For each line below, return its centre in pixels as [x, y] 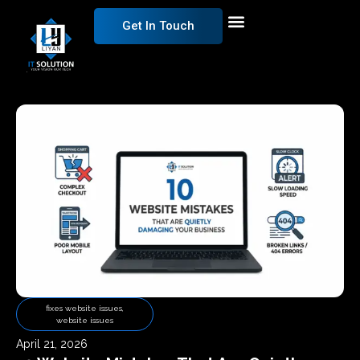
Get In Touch [158, 26]
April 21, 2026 [52, 344]
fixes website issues [84, 308]
